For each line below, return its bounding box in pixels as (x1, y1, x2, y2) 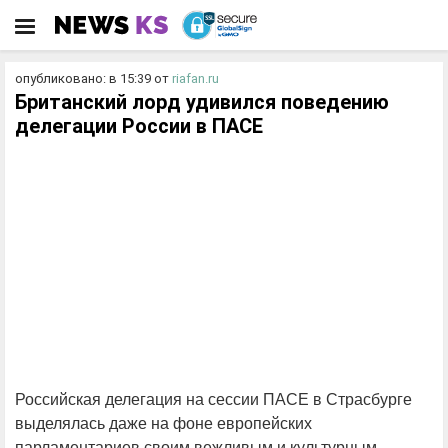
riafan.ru (172, 71, 219, 86)
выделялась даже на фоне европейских (15, 411, 312, 435)
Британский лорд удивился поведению (15, 90, 389, 114)
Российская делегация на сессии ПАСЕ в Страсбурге (15, 387, 412, 411)
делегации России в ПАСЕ (15, 114, 263, 138)
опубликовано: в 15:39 (15, 71, 151, 86)
